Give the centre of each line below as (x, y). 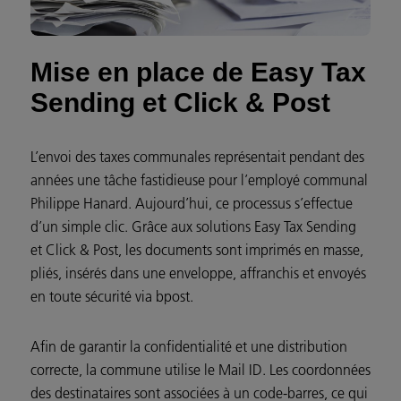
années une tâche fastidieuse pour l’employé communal (199, 180)
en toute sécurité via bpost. (112, 297)
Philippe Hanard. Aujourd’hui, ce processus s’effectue (192, 204)
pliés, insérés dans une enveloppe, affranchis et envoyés (198, 273)
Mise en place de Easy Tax (198, 73)
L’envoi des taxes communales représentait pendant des (197, 157)
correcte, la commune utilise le (124, 370)
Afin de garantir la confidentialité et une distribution (189, 347)
